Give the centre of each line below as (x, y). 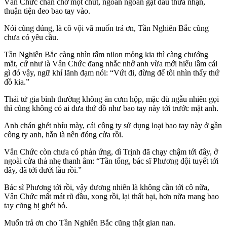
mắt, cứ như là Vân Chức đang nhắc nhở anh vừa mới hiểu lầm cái (111, 63)
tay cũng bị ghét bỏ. (36, 205)
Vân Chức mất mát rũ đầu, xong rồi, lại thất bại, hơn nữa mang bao (111, 196)
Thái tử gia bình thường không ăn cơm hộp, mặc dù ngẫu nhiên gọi (111, 99)
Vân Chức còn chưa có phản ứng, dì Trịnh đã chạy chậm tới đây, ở (111, 152)
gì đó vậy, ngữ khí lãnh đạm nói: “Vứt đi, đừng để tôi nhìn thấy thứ (112, 72)
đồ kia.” (17, 82)
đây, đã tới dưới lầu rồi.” (43, 170)
